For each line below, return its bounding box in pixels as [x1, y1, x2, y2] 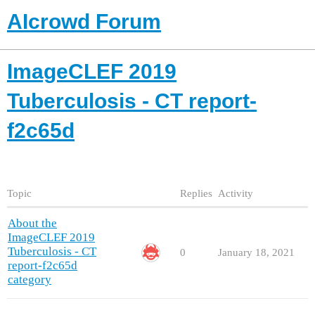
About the [8, 217, 57, 231]
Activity [218, 188, 253, 200]
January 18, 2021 [218, 247, 295, 259]
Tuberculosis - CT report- [7, 89, 257, 112]
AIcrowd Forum [7, 10, 161, 33]
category [8, 273, 51, 287]
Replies [180, 188, 212, 200]
